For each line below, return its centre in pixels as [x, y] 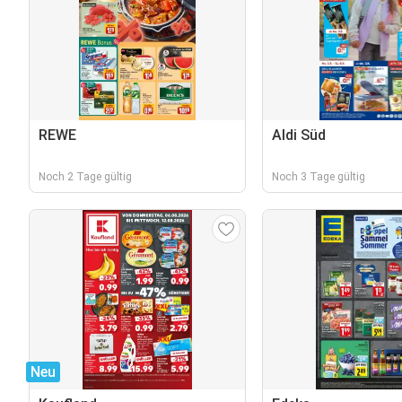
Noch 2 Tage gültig [85, 177]
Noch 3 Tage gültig [318, 177]
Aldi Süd [298, 135]
